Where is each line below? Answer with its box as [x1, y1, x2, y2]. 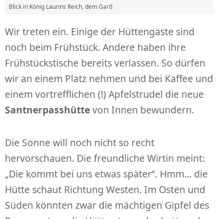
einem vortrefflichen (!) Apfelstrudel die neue [5, 87, 204, 101]
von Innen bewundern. [90, 103, 194, 116]
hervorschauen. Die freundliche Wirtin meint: [5, 151, 205, 165]
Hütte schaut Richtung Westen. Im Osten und [5, 182, 205, 196]
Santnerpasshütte [5, 103, 90, 116]
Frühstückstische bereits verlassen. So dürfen [5, 56, 205, 69]
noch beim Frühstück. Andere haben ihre [5, 40, 186, 54]
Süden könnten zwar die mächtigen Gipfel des [5, 198, 209, 212]
